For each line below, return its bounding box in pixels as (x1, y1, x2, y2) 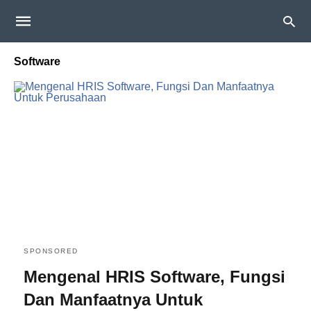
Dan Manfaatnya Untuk (24, 289, 203, 309)
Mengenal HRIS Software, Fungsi (24, 267, 285, 286)
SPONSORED (24, 246, 78, 255)
